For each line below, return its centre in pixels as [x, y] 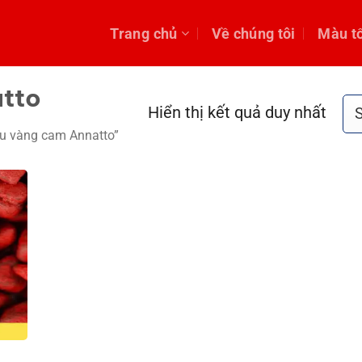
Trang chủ [144, 33]
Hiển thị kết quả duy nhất [238, 113]
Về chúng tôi [253, 33]
